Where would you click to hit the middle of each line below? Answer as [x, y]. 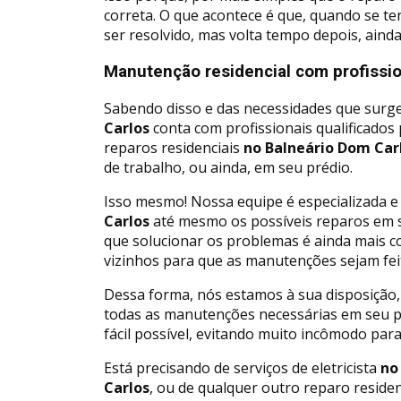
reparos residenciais [172, 147]
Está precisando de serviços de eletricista [240, 367]
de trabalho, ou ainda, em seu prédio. [228, 167]
